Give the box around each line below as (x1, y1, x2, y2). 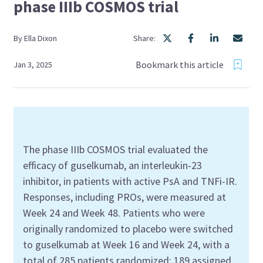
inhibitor (23, 174, 59, 188)
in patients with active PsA (61, 174, 180, 188)
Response (23, 190, 66, 204)
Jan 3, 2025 (14, 59, 53, 70)
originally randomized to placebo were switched (23, 221, 234, 235)
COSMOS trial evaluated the (85, 142, 208, 156)
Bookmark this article (135, 59, 224, 71)
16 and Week (129, 237, 188, 251)
